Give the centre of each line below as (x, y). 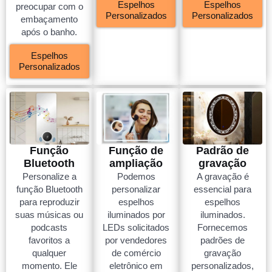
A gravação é (223, 177)
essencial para (223, 189)
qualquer (49, 253)
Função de (136, 151)
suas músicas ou (49, 215)
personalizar (136, 189)
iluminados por (136, 215)
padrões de (223, 240)
